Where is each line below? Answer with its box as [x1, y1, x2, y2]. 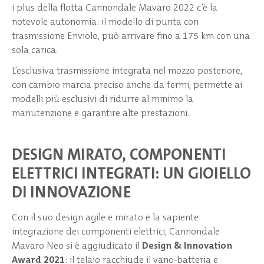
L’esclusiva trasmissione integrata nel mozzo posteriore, [12, 64, 242, 77]
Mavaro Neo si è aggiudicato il [12, 239, 142, 252]
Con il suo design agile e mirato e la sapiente [12, 211, 199, 224]
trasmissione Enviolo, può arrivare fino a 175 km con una [12, 29, 250, 42]
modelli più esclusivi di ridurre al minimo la [12, 93, 193, 105]
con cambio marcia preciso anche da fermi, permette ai [12, 78, 242, 91]
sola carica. [12, 43, 58, 56]
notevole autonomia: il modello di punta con [12, 15, 199, 28]
